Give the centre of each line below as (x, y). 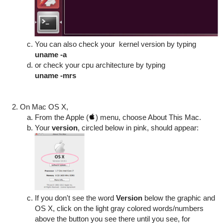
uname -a (52, 55)
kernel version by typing (156, 44)
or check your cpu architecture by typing (102, 65)
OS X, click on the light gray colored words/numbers (119, 208)
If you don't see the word (75, 198)
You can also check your (76, 44)
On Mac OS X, (44, 107)
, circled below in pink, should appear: (138, 128)
